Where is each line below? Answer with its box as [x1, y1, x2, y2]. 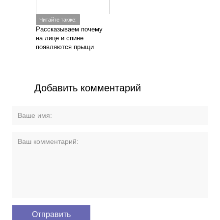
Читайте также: [39, 17, 77, 23]
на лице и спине [36, 34, 84, 42]
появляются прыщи [36, 43, 94, 51]
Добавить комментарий [34, 82, 141, 93]
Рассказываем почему [36, 26, 103, 33]
